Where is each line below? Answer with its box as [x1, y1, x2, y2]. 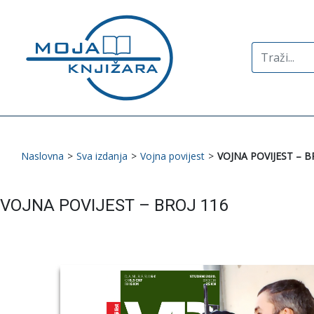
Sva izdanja [76, 149, 128, 163]
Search [250, 42, 287, 58]
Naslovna [21, 149, 64, 163]
